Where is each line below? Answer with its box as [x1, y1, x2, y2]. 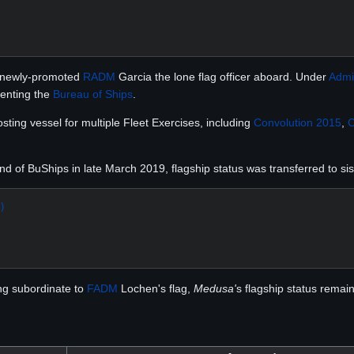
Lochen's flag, [118, 281, 194, 295]
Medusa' [194, 281, 236, 295]
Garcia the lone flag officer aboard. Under [115, 70, 329, 83]
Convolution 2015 [254, 115, 341, 129]
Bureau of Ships [53, 87, 133, 100]
